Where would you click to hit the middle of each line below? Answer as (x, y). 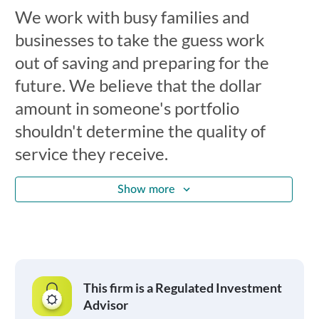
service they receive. (91, 153)
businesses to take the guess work (140, 40)
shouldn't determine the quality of (140, 131)
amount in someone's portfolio (127, 108)
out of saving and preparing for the (142, 62)
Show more (146, 189)
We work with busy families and (132, 17)
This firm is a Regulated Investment (182, 288)
